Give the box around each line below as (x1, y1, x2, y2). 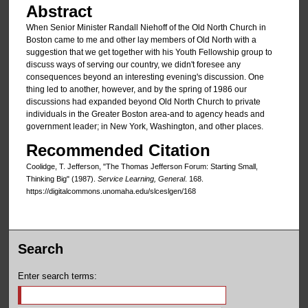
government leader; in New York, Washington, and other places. (25, 121, 263, 131)
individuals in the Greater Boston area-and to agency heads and (25, 109, 265, 119)
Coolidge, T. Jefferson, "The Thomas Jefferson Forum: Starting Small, (25, 162, 258, 171)
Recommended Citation (25, 141, 210, 160)
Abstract (25, 1, 92, 21)
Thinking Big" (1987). (25, 175, 98, 184)
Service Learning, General (97, 175, 185, 184)
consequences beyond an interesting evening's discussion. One (25, 71, 264, 82)
